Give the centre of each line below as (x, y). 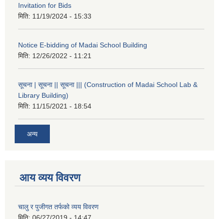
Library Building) (43, 96)
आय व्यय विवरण (50, 177)
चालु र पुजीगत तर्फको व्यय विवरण (58, 207)
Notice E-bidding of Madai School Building (83, 45)
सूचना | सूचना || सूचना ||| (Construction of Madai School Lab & (108, 85)
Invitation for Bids (45, 6)
